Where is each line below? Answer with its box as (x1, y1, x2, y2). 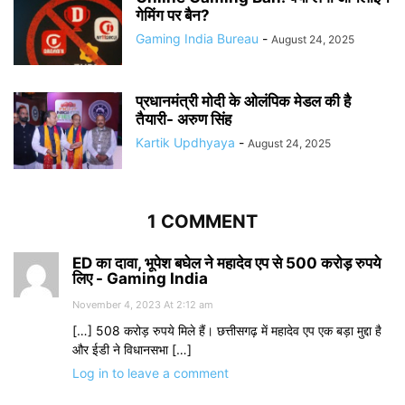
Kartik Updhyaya (136, 134, 235, 150)
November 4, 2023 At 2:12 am (72, 297, 213, 311)
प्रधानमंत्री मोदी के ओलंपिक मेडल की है (136, 91, 351, 110)
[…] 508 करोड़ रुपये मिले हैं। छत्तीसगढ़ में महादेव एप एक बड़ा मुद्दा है (72, 322, 381, 338)
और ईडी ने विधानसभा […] (72, 341, 192, 357)
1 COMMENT (147, 210, 258, 232)
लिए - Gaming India (72, 268, 208, 287)
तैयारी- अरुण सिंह (136, 109, 231, 128)
